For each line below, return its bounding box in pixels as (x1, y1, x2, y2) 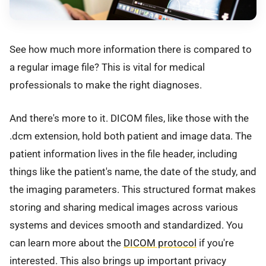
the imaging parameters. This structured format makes (9, 183, 256, 196)
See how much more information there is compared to (9, 43, 252, 55)
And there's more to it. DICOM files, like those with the (9, 112, 249, 125)
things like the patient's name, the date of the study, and (9, 166, 256, 178)
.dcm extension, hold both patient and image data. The (9, 130, 252, 142)
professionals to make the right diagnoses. (9, 79, 202, 91)
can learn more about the (9, 237, 123, 249)
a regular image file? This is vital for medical (9, 61, 205, 73)
